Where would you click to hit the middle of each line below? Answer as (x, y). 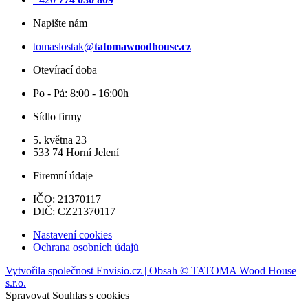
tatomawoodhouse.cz (143, 46)
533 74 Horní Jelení (76, 152)
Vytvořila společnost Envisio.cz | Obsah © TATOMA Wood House (151, 270)
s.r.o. (16, 283)
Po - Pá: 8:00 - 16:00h (81, 93)
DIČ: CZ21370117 (74, 211)
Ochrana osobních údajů (86, 247)
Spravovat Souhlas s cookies (67, 295)
